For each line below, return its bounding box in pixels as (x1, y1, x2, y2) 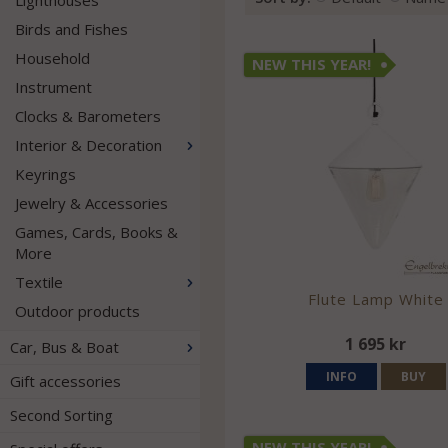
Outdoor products (15, 301, 140, 321)
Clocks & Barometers (15, 106, 161, 126)
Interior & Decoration (15, 135, 162, 155)
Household (15, 48, 90, 68)
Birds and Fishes (15, 19, 128, 39)
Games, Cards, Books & (15, 222, 178, 242)
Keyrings (15, 164, 76, 184)
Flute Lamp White (307, 288, 444, 309)
